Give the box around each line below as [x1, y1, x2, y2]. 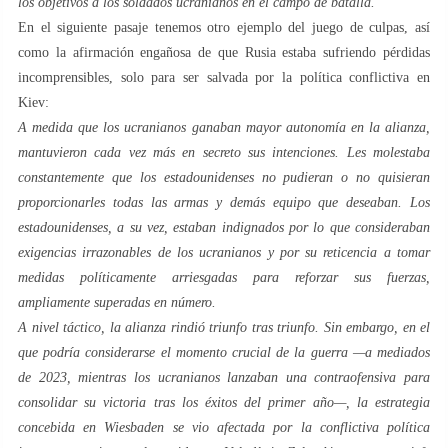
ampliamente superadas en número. [18, 295, 216, 311]
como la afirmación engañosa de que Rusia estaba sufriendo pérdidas [18, 45, 430, 61]
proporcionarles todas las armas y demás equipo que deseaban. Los [18, 195, 430, 211]
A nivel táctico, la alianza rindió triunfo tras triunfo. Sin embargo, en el [18, 320, 430, 336]
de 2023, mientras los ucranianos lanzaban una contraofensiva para [18, 370, 430, 386]
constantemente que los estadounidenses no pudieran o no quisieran [18, 170, 430, 186]
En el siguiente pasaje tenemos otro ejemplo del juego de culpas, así [18, 20, 430, 36]
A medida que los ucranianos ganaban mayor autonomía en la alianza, [18, 120, 430, 136]
